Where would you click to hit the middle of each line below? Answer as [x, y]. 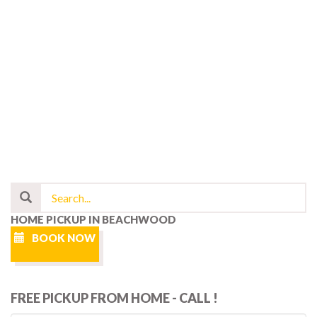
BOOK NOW [63, 238]
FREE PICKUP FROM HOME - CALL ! [114, 298]
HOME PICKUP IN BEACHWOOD [93, 219]
